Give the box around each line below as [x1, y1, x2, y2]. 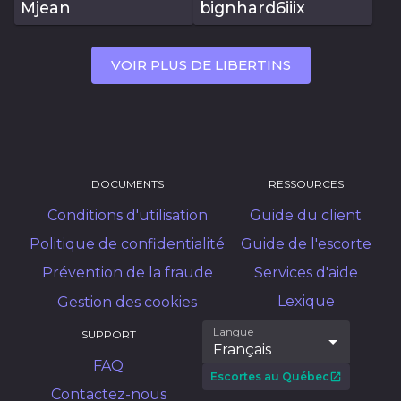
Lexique [277, 293, 335, 311]
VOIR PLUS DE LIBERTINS [110, 55, 291, 73]
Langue [213, 325, 255, 338]
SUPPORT [81, 328, 136, 341]
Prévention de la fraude [41, 264, 213, 282]
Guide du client [250, 207, 363, 225]
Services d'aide [253, 264, 358, 282]
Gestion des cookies [57, 294, 198, 311]
